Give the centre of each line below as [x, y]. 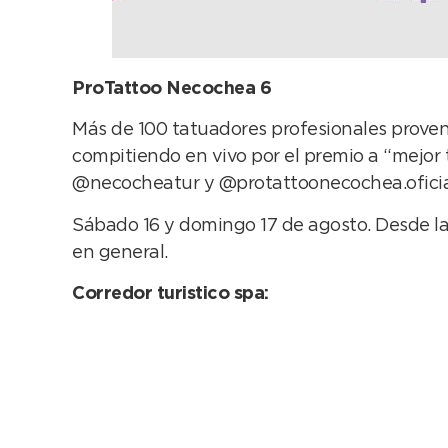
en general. [120, 252]
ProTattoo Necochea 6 [171, 89]
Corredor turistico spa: [170, 294]
